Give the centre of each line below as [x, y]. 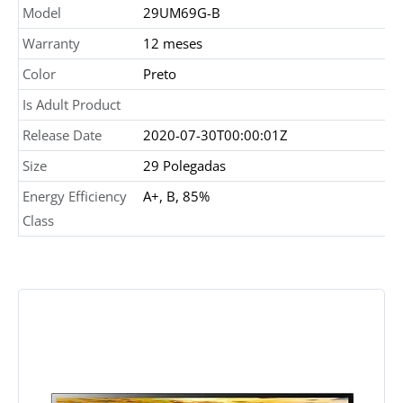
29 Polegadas [184, 166]
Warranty [51, 43]
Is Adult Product [71, 104]
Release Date [62, 135]
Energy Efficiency [74, 196]
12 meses [172, 43]
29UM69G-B [181, 13]
